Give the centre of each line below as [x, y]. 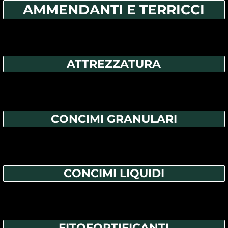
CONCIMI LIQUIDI [114, 174]
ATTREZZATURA [114, 64]
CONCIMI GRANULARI [114, 119]
